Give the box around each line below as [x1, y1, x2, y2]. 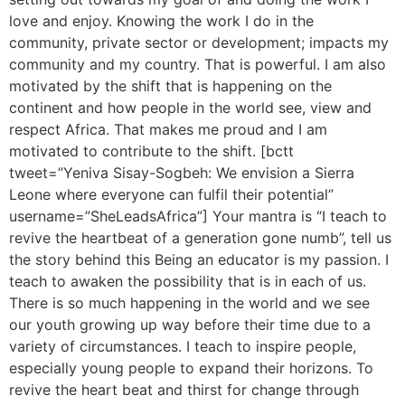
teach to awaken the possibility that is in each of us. [9, 272, 366, 291]
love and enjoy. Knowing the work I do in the [9, 12, 314, 31]
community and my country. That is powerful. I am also [9, 55, 386, 74]
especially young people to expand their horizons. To [9, 359, 373, 378]
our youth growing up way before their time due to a [9, 316, 371, 334]
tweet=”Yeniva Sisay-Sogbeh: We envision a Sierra [9, 164, 354, 183]
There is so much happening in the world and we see [9, 294, 370, 313]
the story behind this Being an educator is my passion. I [9, 250, 389, 269]
